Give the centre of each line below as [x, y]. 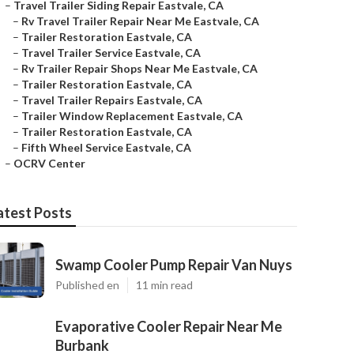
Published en [87, 285]
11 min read [164, 285]
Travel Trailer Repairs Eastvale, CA [112, 100]
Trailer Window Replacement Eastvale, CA [132, 116]
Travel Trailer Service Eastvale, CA [111, 53]
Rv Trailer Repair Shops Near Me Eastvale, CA [139, 68]
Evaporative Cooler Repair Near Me [169, 326]
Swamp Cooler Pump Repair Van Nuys [174, 265]
